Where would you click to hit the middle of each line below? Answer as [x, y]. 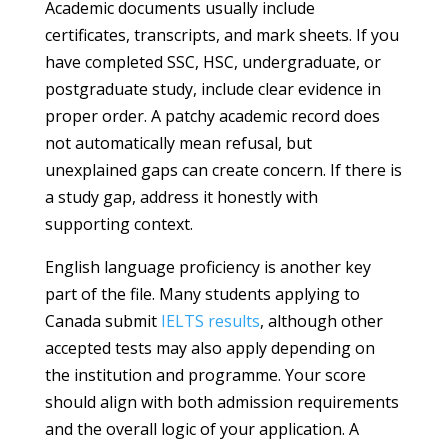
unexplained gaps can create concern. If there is [223, 169]
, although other [321, 320]
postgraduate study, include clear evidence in [212, 88]
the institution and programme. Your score [205, 374]
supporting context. [118, 223]
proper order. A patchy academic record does [212, 115]
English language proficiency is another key [207, 266]
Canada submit [102, 320]
